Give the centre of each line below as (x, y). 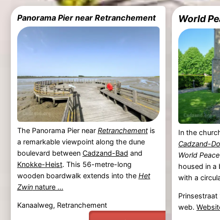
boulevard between (50, 153)
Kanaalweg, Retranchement (62, 205)
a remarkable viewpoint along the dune (81, 141)
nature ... (48, 187)
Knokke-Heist (40, 164)
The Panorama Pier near (57, 130)
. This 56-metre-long (97, 164)
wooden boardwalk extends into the (78, 175)
